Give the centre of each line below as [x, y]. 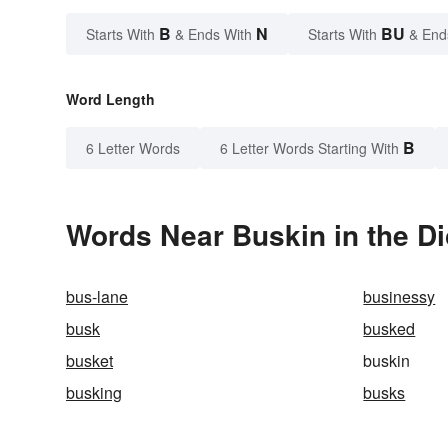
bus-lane [97, 297]
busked [389, 329]
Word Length [110, 99]
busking [94, 393]
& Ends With [213, 34]
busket [89, 361]
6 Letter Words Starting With [309, 148]
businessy [399, 297]
